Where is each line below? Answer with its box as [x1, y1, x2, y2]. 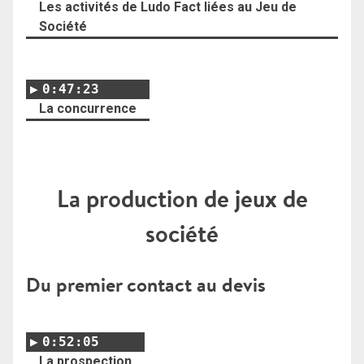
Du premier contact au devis [26, 271, 266, 299]
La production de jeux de [56, 183, 308, 215]
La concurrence [39, 101, 136, 117]
